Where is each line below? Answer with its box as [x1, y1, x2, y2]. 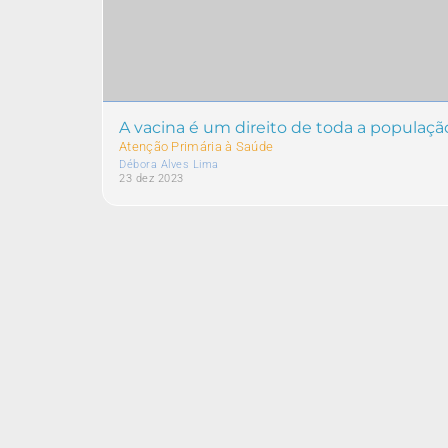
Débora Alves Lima [119, 158, 219, 171]
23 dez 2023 [119, 172, 184, 185]
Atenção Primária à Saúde [119, 139, 274, 154]
